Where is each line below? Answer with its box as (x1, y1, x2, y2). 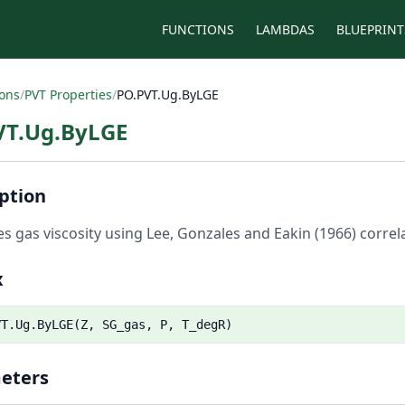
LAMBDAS (256, 20, 315, 38)
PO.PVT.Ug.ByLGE (117, 86, 219, 103)
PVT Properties (24, 86, 112, 103)
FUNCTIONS (162, 20, 234, 38)
